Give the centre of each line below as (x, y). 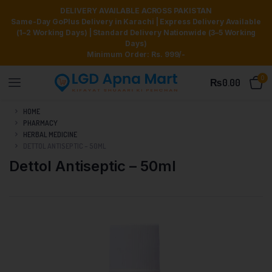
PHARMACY (40, 123)
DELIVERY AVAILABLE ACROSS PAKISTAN (136, 11)
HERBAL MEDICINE (50, 134)
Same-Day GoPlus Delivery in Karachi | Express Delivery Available (136, 22)
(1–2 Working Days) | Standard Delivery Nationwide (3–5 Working (136, 32)
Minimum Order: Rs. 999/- (136, 54)
